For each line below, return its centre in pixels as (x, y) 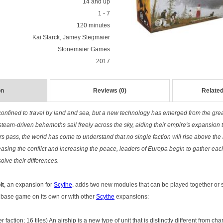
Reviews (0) (110, 91)
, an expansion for (29, 185)
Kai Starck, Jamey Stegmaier (71, 37)
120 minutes (93, 25)
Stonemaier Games (84, 49)
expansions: (132, 197)
